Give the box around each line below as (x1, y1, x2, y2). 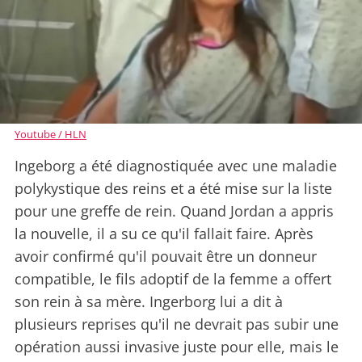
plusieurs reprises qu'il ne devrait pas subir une (15, 314, 339, 334)
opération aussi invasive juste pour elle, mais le (15, 336, 339, 356)
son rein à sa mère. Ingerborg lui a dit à (15, 291, 283, 311)
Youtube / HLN (15, 126, 86, 141)
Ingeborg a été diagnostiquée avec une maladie (15, 155, 337, 175)
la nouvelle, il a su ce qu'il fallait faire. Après (15, 223, 314, 243)
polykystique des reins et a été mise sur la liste (15, 178, 332, 198)
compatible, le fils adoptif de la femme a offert (15, 268, 331, 288)
